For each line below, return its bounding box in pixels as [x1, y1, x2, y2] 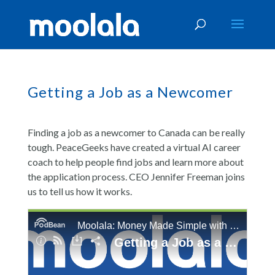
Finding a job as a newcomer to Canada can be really [27, 126, 245, 138]
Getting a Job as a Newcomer [27, 83, 233, 101]
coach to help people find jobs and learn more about [27, 156, 244, 168]
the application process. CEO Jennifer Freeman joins [27, 171, 245, 182]
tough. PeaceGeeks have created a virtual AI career [27, 141, 241, 153]
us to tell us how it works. [27, 185, 132, 197]
